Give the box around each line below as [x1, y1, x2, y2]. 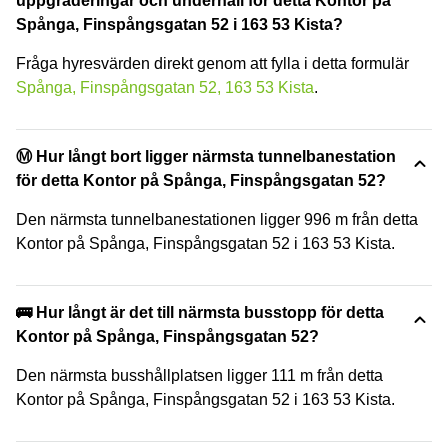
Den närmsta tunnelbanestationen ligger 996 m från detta [16, 210, 418, 228]
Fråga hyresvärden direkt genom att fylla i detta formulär [16, 54, 409, 72]
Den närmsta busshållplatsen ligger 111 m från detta [16, 366, 383, 384]
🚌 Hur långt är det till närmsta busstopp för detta [16, 303, 384, 321]
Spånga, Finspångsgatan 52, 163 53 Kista [16, 78, 314, 96]
